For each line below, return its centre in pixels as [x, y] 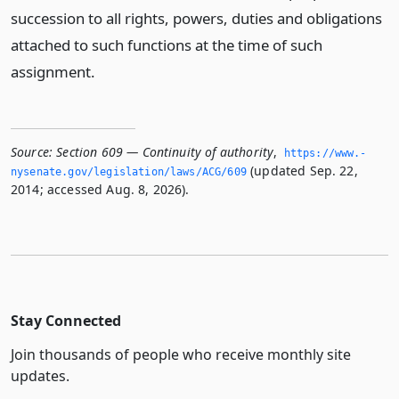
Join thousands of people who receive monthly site [181, 354]
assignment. [53, 72]
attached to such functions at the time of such [167, 45]
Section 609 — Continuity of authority [165, 152]
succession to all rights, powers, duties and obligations [196, 18]
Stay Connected [66, 321]
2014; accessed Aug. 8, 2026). [100, 189]
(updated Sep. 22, [302, 171]
